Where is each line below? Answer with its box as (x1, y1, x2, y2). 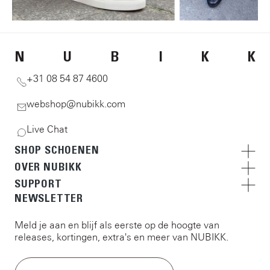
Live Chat (27, 124, 68, 135)
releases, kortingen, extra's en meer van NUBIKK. (14, 231, 228, 243)
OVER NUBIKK (14, 160, 82, 174)
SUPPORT (14, 177, 62, 191)
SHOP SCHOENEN (14, 143, 99, 157)
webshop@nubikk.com (27, 98, 126, 110)
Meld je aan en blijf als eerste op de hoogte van (14, 219, 219, 231)
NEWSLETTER (14, 192, 84, 206)
